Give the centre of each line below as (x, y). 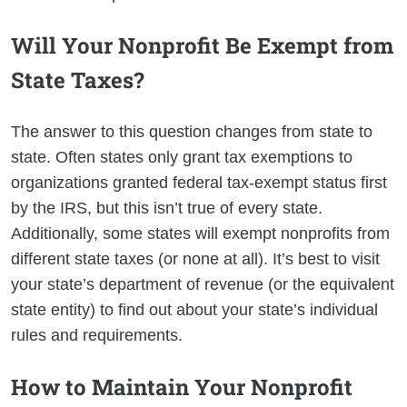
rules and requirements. (97, 335)
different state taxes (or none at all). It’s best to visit (195, 258)
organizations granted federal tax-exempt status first (199, 182)
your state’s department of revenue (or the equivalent (203, 284)
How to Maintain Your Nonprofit (182, 387)
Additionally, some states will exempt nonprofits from (200, 233)
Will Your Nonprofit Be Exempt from (202, 45)
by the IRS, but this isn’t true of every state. (167, 208)
